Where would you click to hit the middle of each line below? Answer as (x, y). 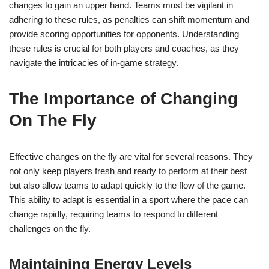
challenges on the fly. (50, 229)
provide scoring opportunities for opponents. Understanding (124, 34)
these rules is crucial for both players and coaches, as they (124, 49)
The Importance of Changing (123, 99)
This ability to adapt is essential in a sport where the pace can (128, 200)
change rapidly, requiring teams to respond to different (113, 214)
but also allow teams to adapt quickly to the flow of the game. (127, 186)
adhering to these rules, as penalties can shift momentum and (129, 20)
